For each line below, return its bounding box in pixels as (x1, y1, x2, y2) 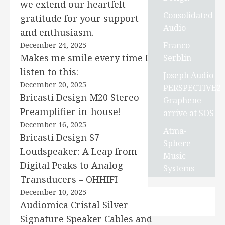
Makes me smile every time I (20, 52, 148, 64)
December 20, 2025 (20, 79, 86, 89)
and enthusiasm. (20, 26, 94, 38)
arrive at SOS (163, 107, 214, 119)
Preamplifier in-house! (20, 105, 121, 118)
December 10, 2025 (20, 187, 86, 197)
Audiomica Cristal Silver (20, 199, 128, 211)
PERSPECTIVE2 (163, 82, 221, 93)
